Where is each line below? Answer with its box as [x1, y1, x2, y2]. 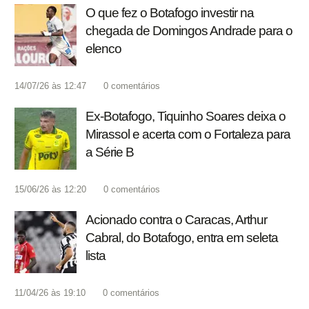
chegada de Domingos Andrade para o [86, 23, 292, 39]
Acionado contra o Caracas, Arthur [86, 212, 267, 228]
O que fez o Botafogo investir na [86, 6, 254, 21]
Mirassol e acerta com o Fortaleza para [86, 127, 290, 142]
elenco [86, 41, 121, 57]
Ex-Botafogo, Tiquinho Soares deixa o [86, 109, 286, 124]
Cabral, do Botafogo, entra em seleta [86, 230, 278, 246]
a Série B [86, 145, 134, 160]
